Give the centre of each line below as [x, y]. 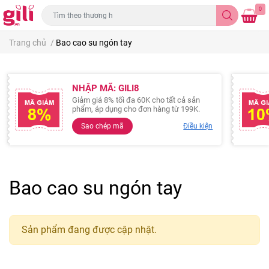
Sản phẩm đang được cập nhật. [89, 230]
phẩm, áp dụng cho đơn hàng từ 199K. [136, 109]
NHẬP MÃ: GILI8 [106, 88]
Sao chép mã [102, 126]
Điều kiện [198, 126]
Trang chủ [28, 43]
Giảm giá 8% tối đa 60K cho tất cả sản [136, 100]
